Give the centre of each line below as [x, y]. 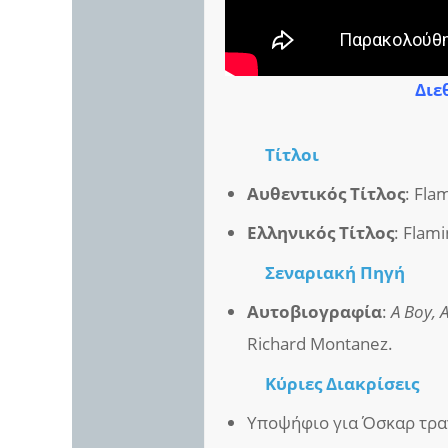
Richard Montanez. [320, 343]
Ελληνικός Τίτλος [321, 232]
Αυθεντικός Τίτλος [326, 194]
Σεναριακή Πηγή [335, 272]
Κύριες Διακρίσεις [342, 383]
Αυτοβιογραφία [315, 311]
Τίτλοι [292, 155]
